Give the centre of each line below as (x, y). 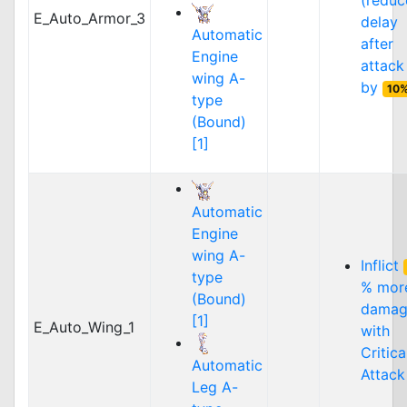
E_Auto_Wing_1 (84, 327)
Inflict (382, 265)
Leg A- (215, 387)
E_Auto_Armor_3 (89, 18)
